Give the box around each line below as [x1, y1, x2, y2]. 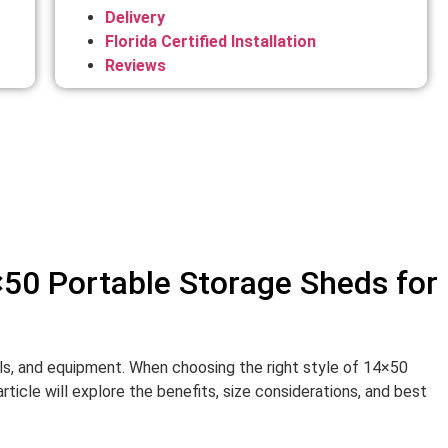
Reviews [105, 55, 167, 75]
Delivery [105, 7, 166, 27]
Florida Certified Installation [105, 31, 317, 51]
